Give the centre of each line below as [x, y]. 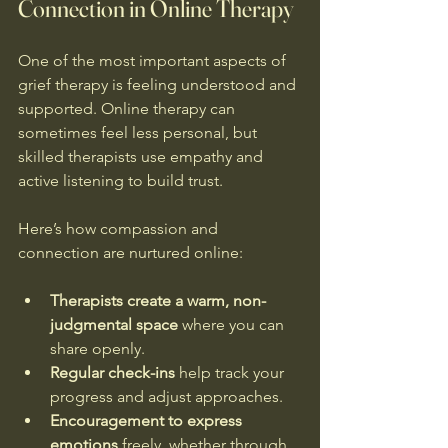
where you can [233, 324]
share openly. [97, 348]
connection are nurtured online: [130, 252]
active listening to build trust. [120, 180]
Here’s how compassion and [120, 228]
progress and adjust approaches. [166, 396]
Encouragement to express [148, 420]
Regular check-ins [112, 372]
